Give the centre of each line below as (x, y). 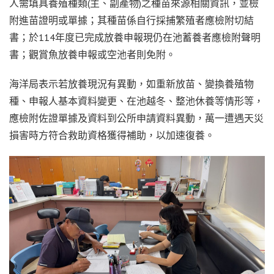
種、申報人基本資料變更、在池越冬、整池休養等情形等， (136, 101)
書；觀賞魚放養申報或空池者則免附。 (92, 55)
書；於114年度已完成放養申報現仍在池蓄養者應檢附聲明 (135, 38)
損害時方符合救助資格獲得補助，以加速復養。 (112, 135)
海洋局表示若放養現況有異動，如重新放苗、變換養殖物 (131, 84)
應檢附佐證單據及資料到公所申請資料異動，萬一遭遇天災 (136, 118)
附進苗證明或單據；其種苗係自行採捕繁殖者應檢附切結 (131, 20)
